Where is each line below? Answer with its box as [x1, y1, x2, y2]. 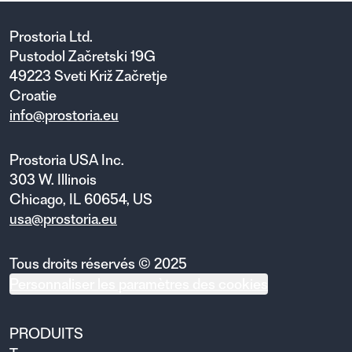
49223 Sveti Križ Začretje [9, 66, 167, 85]
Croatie [9, 86, 57, 104]
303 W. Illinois [9, 170, 97, 189]
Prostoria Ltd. [9, 27, 93, 46]
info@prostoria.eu [9, 105, 119, 124]
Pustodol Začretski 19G [9, 46, 156, 65]
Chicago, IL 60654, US [9, 189, 152, 208]
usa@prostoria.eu [9, 209, 117, 228]
